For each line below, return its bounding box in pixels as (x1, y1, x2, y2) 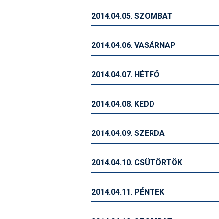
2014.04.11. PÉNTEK (91, 187, 164, 197)
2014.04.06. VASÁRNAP (91, 41, 175, 50)
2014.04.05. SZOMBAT (91, 11, 173, 21)
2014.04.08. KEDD (91, 99, 154, 109)
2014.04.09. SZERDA (91, 129, 165, 138)
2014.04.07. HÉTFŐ (91, 70, 159, 79)
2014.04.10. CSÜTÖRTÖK (91, 158, 182, 167)
